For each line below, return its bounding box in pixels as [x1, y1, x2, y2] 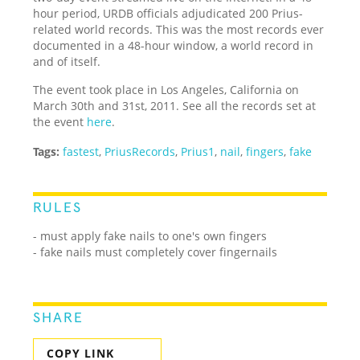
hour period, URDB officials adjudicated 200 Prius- [33, 5, 304, 21]
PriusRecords [104, 143, 176, 159]
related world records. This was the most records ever [33, 21, 325, 37]
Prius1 [181, 143, 215, 159]
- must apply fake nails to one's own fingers [33, 227, 268, 243]
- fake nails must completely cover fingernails [33, 243, 278, 260]
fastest [63, 143, 100, 159]
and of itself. [33, 53, 101, 69]
